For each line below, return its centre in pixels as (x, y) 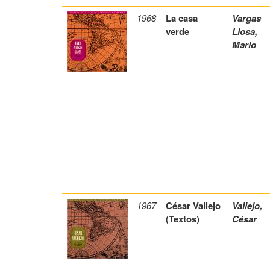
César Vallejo (193, 206)
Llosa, (245, 32)
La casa (182, 18)
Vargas (247, 18)
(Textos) (183, 219)
